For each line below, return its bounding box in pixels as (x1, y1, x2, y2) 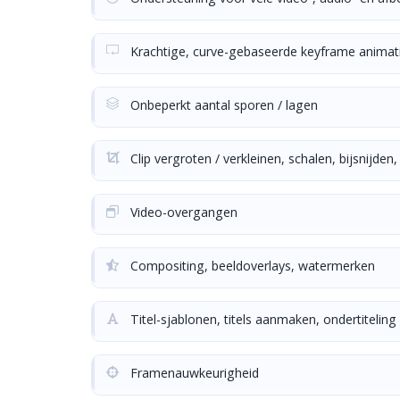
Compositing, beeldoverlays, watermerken (127, 257, 375, 274)
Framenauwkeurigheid (127, 364, 259, 381)
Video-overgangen (127, 204, 237, 221)
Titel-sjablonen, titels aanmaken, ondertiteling (127, 311, 396, 328)
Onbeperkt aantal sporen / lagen (127, 96, 318, 113)
